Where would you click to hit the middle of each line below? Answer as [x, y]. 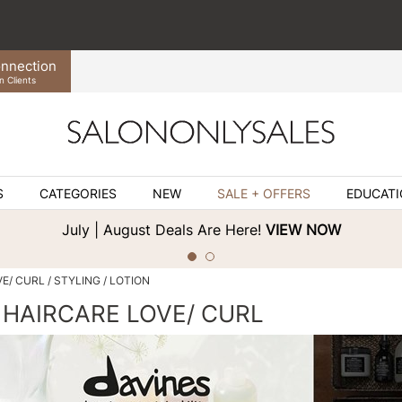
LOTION [130, 281]
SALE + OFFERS [263, 194]
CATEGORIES [78, 194]
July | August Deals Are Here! [163, 230]
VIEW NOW [303, 230]
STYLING [77, 281]
